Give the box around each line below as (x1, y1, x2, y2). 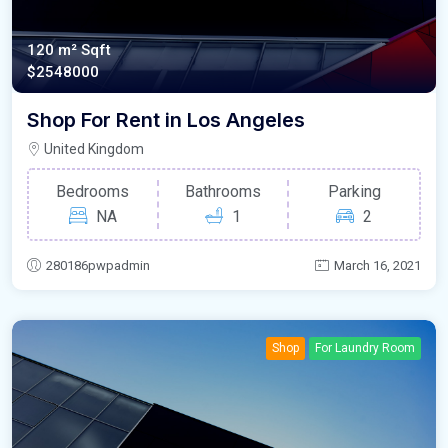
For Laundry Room (315, 341, 415, 356)
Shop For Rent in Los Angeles (27, 108, 305, 133)
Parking (327, 182, 381, 202)
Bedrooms (56, 182, 130, 202)
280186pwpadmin (46, 258, 150, 274)
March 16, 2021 (334, 258, 421, 274)
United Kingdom (41, 141, 144, 158)
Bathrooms (185, 182, 262, 202)
